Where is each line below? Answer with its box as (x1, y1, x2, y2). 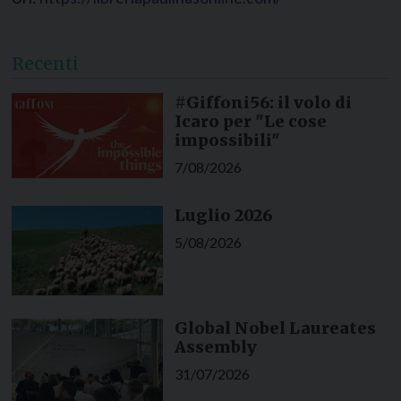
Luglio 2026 (174, 205, 273, 226)
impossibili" (174, 130, 280, 151)
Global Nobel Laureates (174, 318, 376, 339)
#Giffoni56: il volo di (174, 92, 352, 114)
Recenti (12, 53, 79, 75)
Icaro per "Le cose (174, 111, 327, 132)
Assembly (174, 337, 257, 358)
